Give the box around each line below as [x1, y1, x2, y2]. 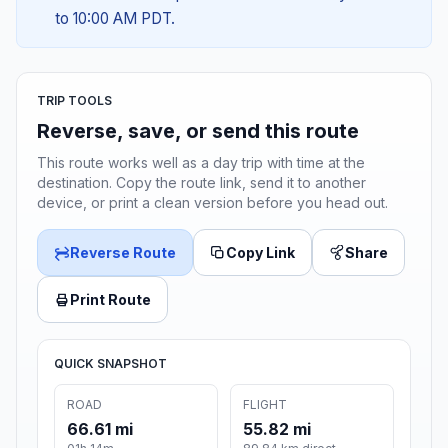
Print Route [70, 291, 151, 309]
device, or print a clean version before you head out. [37, 194, 388, 212]
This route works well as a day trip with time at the [37, 154, 365, 172]
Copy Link [226, 244, 295, 262]
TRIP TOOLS [37, 93, 112, 109]
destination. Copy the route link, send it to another [37, 174, 366, 192]
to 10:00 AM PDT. [54, 9, 175, 29]
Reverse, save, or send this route [37, 119, 359, 144]
